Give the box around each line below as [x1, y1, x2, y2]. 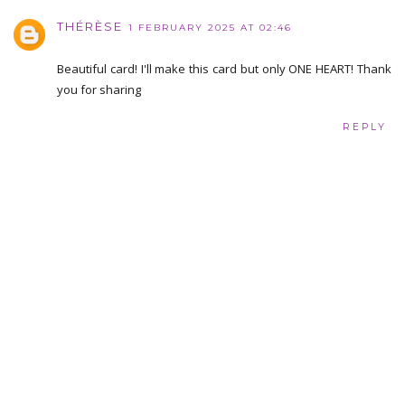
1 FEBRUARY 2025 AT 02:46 [128, 21, 292, 33]
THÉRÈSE [57, 18, 123, 33]
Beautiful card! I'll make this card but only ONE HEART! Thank [57, 60, 391, 77]
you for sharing [57, 80, 141, 98]
